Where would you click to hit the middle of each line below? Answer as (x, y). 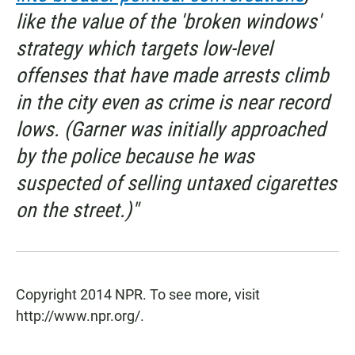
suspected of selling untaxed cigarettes (176, 183)
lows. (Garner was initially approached (171, 129)
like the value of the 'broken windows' (168, 21)
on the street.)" (77, 210)
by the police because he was (135, 156)
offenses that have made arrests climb (172, 75)
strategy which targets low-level (144, 48)
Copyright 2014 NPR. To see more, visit (138, 294)
